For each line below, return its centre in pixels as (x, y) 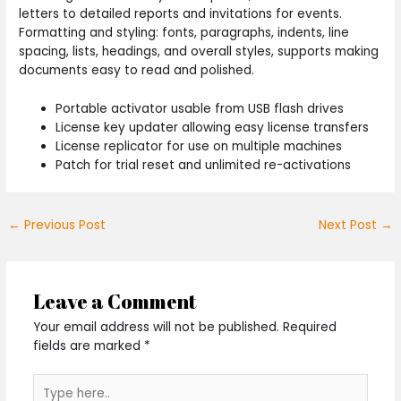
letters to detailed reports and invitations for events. (181, 13)
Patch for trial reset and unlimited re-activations (204, 165)
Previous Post (64, 225)
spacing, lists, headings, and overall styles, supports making (199, 51)
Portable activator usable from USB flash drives (200, 108)
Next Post (349, 225)
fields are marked (88, 346)
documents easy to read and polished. (137, 70)
